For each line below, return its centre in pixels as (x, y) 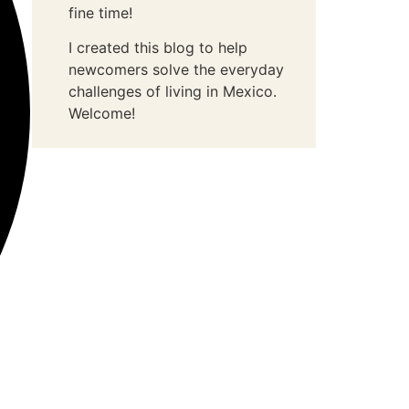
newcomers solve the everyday (177, 69)
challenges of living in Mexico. (173, 91)
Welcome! (102, 113)
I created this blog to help (158, 47)
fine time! (101, 12)
